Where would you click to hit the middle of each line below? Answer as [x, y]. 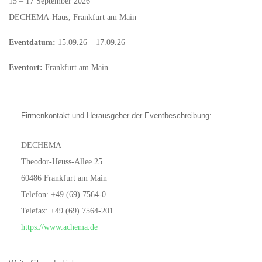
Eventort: [26, 68]
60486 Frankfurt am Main [64, 178]
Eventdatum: [32, 43]
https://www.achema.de [59, 227]
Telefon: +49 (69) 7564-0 [63, 195]
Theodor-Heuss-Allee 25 [62, 162]
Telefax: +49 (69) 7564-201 [67, 211]
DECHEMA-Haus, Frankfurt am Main [73, 18]
